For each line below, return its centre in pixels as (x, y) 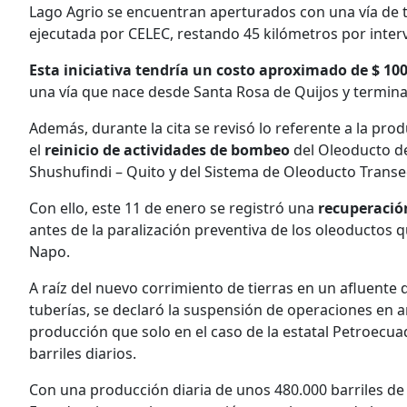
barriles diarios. (83, 354)
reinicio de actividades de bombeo (167, 150)
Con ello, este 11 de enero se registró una (174, 208)
